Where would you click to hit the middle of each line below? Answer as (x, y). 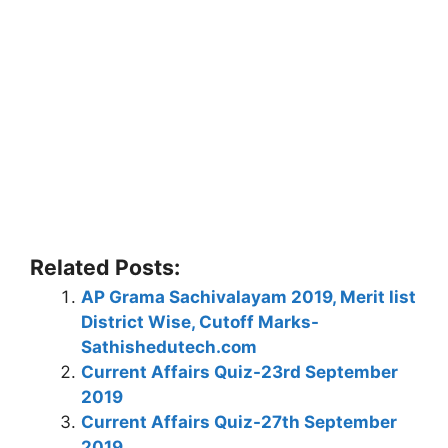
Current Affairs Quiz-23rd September (239, 372)
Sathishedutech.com (169, 347)
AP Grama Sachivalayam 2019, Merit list (248, 297)
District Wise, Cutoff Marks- (200, 322)
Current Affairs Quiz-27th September (239, 422)
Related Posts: (105, 267)
